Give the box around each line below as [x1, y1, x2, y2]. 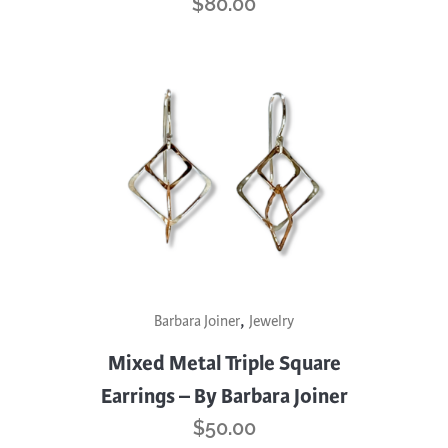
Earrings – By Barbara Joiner [100, 383, 348, 409]
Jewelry [249, 312, 294, 330]
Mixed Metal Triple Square [107, 350, 341, 376]
